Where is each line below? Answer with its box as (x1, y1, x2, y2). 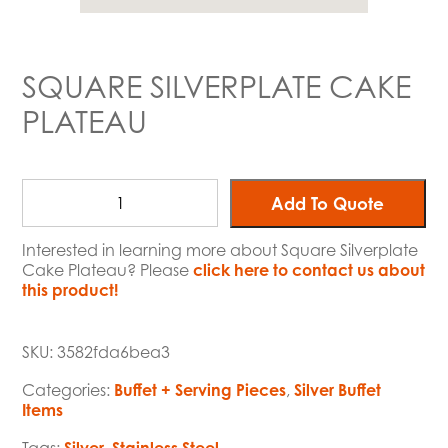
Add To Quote (271, 193, 385, 215)
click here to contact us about (193, 260, 426, 281)
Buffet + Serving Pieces (114, 380, 287, 401)
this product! (22, 280, 119, 301)
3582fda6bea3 (57, 342, 171, 363)
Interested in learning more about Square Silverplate (22, 240, 419, 261)
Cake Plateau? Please (22, 260, 194, 281)
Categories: (22, 380, 115, 401)
